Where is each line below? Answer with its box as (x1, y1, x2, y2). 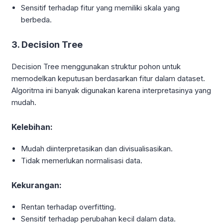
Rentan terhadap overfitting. (21, 202, 116, 212)
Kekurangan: (11, 180, 62, 191)
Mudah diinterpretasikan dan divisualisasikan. (21, 144, 173, 154)
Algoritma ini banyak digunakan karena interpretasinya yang (11, 86, 211, 96)
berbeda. (21, 15, 52, 25)
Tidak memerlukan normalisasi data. (21, 156, 143, 166)
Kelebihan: (11, 122, 53, 132)
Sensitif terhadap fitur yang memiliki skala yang (21, 3, 180, 13)
